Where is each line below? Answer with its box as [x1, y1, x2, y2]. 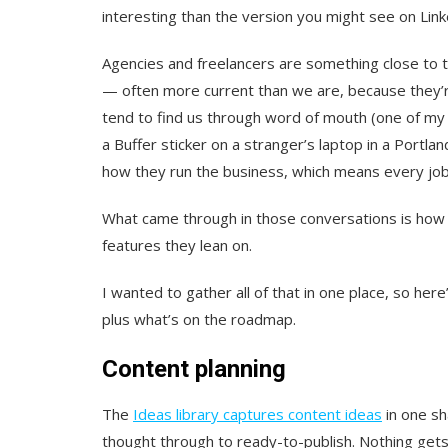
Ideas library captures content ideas [133, 404, 382, 425]
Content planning [102, 355, 286, 384]
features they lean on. [102, 235, 252, 256]
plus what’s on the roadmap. [102, 309, 296, 330]
